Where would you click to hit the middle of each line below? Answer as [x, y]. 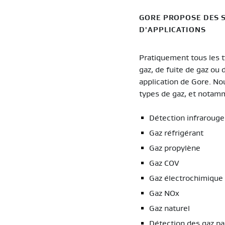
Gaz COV [164, 163]
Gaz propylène [175, 148]
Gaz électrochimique [186, 178]
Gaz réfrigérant [177, 133]
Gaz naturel [170, 208]
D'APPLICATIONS [173, 30]
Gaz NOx [164, 193]
